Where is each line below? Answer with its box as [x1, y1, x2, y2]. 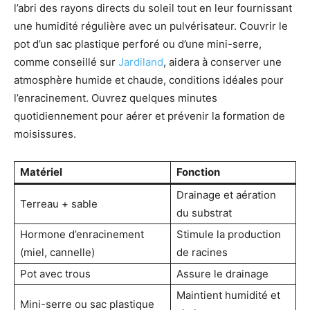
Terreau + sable [20, 197, 98, 210]
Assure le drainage [176, 266, 268, 280]
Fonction [176, 165, 220, 179]
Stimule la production [176, 227, 281, 241]
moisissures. [14, 127, 76, 140]
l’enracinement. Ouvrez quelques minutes [14, 91, 217, 104]
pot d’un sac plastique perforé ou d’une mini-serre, [14, 37, 262, 51]
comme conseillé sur [14, 55, 118, 69]
